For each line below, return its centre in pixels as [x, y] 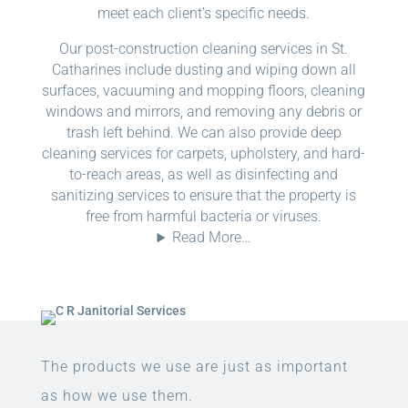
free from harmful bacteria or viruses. [204, 217]
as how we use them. [117, 396]
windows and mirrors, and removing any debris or [204, 112]
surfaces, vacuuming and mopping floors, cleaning [204, 91]
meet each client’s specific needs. [204, 14]
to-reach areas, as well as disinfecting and [204, 175]
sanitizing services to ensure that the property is [204, 196]
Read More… [212, 238]
